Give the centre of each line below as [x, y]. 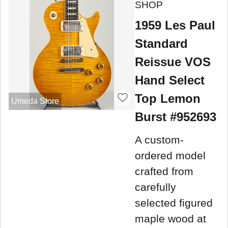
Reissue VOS [173, 62]
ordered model [170, 155]
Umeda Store [35, 101]
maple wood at [170, 218]
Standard [161, 43]
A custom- [159, 139]
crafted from [164, 171]
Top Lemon [168, 98]
